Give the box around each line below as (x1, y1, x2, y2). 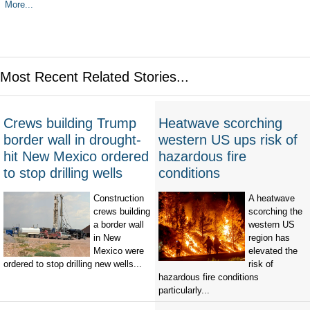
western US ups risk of (158, 132, 298, 148)
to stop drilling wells (3, 165, 122, 181)
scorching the (248, 206, 302, 217)
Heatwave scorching (158, 116, 282, 131)
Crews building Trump (3, 116, 136, 131)
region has (248, 232, 290, 244)
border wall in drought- (3, 132, 141, 148)
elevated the (248, 246, 298, 257)
